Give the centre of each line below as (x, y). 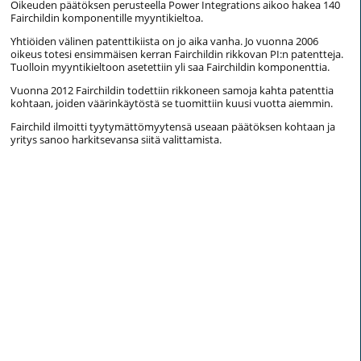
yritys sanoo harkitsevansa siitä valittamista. (116, 140)
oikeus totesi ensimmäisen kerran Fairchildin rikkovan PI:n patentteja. (177, 54)
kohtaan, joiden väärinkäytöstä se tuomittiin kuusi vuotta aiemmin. (172, 104)
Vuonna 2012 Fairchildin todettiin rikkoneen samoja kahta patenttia (172, 91)
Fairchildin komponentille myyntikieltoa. (107, 18)
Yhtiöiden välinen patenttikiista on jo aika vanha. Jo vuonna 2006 (164, 41)
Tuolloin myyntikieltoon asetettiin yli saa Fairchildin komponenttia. (170, 67)
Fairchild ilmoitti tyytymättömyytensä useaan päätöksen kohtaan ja (173, 127)
